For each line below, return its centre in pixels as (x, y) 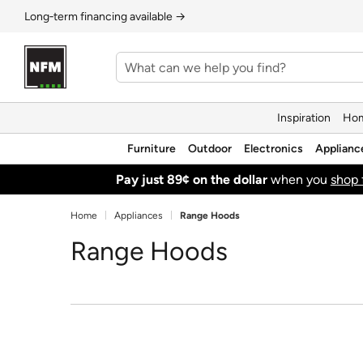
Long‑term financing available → (105, 16)
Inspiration (304, 117)
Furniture (152, 148)
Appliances (139, 216)
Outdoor (210, 148)
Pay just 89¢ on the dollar (191, 179)
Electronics (273, 148)
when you (299, 179)
